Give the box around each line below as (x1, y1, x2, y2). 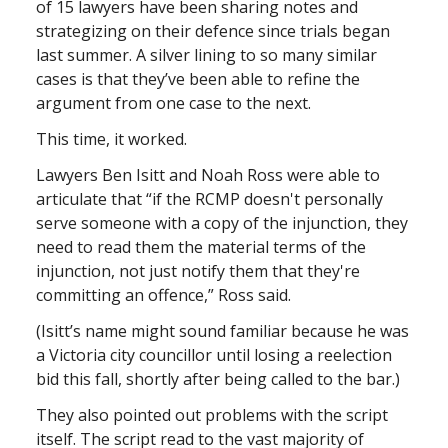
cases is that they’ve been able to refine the (36, 67, 360, 90)
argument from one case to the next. (36, 91, 311, 114)
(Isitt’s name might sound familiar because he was (36, 319, 409, 342)
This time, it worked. (36, 127, 187, 150)
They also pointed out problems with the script (36, 403, 388, 426)
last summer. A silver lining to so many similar (36, 43, 377, 66)
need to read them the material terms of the (36, 235, 366, 258)
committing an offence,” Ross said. (36, 283, 291, 306)
